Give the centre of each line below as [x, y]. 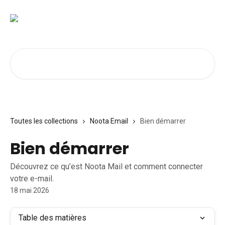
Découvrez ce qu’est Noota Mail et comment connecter [106, 166]
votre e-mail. [32, 179]
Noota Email [109, 121]
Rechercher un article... [48, 54]
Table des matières [52, 218]
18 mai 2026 [30, 190]
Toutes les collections [44, 121]
